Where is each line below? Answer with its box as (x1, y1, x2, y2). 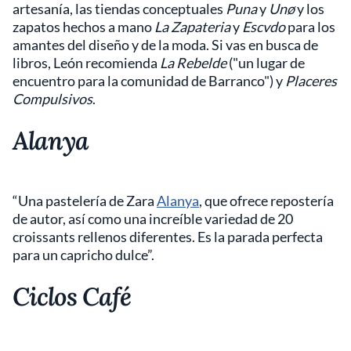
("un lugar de (226, 54, 305, 71)
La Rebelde (160, 54, 226, 71)
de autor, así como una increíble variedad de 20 (13, 210, 293, 227)
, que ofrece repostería (199, 192, 334, 209)
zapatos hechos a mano (13, 18, 154, 35)
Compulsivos (13, 90, 92, 107)
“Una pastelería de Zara (13, 192, 157, 209)
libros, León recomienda (13, 54, 160, 71)
